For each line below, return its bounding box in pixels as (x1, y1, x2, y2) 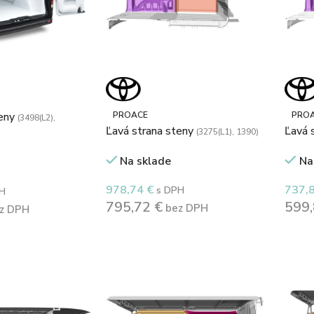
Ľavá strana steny (105, 123, 196, 139)
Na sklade (120, 153, 172, 170)
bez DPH (162, 201, 208, 216)
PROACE (112, 109, 148, 121)
